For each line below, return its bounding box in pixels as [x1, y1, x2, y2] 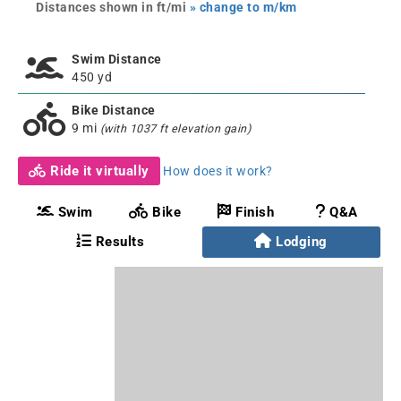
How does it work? [163, 164, 273, 178]
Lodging [276, 234, 328, 250]
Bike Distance [72, 103, 156, 117]
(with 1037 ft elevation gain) [99, 122, 251, 135]
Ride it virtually [46, 163, 149, 179]
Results [91, 234, 145, 250]
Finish [231, 204, 275, 220]
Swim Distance [72, 52, 162, 66]
